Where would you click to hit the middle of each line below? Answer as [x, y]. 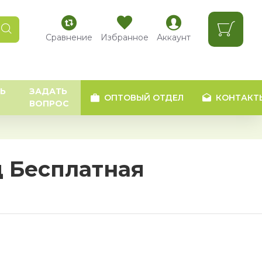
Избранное [125, 37]
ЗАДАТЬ [48, 91]
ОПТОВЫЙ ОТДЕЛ [144, 97]
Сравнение [69, 37]
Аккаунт [174, 37]
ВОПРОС [49, 104]
